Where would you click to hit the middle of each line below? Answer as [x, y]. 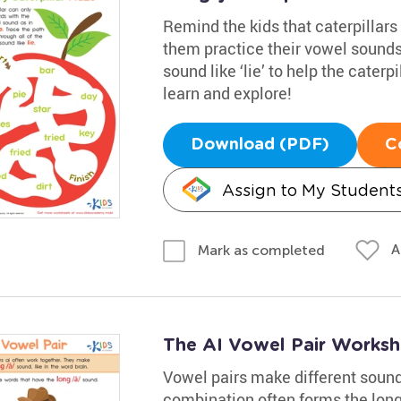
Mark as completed [261, 250]
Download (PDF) [260, 145]
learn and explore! [227, 93]
